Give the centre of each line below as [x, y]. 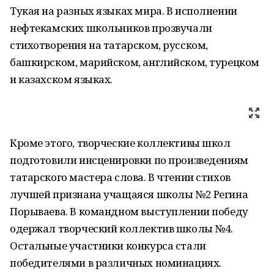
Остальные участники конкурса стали [108, 246]
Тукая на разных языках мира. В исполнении [124, 11]
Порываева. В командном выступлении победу [129, 211]
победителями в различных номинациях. [116, 263]
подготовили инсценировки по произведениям [129, 160]
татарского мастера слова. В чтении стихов [120, 177]
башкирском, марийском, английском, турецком [135, 62]
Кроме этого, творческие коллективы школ [120, 143]
